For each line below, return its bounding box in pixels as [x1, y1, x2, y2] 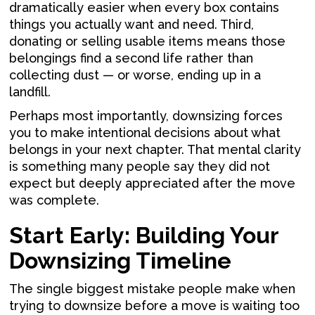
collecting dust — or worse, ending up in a [9, 67, 262, 82]
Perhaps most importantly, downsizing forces [9, 108, 283, 123]
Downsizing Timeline [9, 247, 232, 274]
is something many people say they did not [9, 158, 271, 174]
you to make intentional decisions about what [9, 124, 281, 140]
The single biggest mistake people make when [9, 281, 296, 296]
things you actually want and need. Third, [9, 16, 255, 32]
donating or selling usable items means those [9, 33, 286, 49]
